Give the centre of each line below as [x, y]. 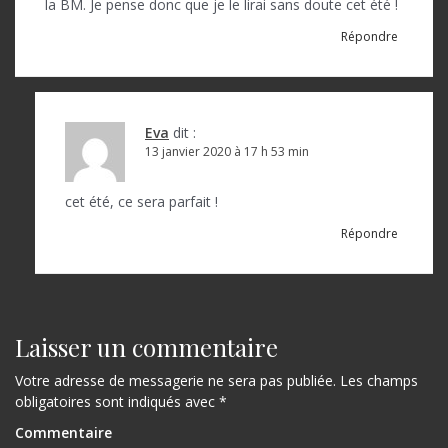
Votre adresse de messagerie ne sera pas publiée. [175, 380]
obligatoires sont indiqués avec [117, 401]
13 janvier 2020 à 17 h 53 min [227, 151]
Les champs [377, 380]
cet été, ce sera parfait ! [141, 201]
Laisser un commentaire [146, 346]
